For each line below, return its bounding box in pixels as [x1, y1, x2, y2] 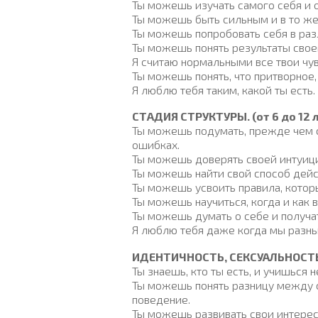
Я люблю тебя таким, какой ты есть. [132, 82, 315, 97]
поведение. [132, 292, 190, 306]
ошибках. [132, 138, 180, 152]
